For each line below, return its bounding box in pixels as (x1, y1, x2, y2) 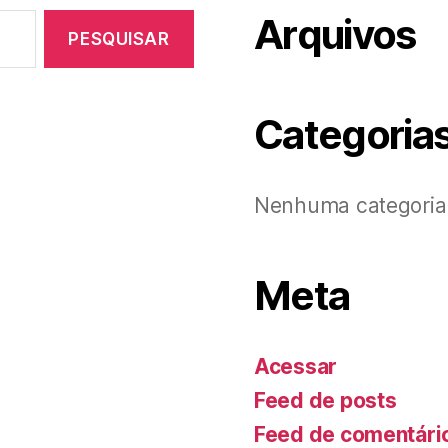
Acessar (254, 354, 338, 379)
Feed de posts (254, 388, 397, 413)
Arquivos (254, 10, 416, 59)
